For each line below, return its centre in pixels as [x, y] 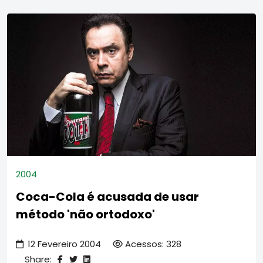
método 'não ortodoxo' [85, 214]
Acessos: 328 [153, 244]
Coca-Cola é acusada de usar [107, 196]
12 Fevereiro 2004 [64, 244]
